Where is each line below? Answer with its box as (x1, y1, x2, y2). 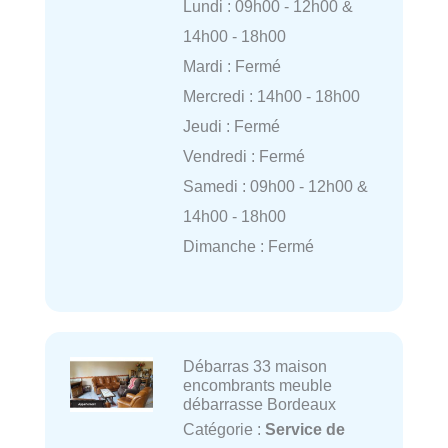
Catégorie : (182, 419, 265, 438)
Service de (264, 419, 345, 438)
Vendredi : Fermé (182, 146, 305, 165)
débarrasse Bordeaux (182, 394, 336, 413)
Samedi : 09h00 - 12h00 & (182, 176, 368, 195)
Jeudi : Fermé (182, 116, 280, 135)
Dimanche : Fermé (182, 236, 314, 255)
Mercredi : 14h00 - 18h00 (182, 86, 360, 105)
